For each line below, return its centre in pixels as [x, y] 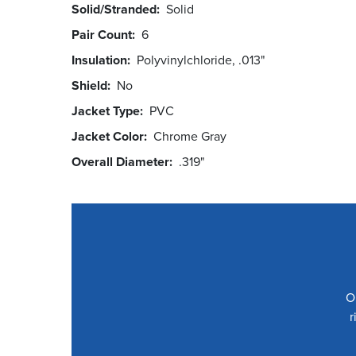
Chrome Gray [193, 136]
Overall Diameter [120, 161]
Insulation [99, 60]
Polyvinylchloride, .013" [201, 60]
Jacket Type [106, 110]
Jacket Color [108, 136]
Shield [89, 85]
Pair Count [102, 34]
